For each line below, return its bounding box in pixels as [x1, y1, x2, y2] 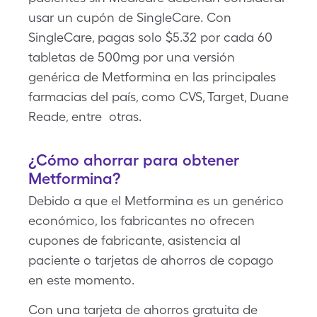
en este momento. [28, 272, 134, 287]
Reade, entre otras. [28, 109, 142, 124]
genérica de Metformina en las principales [28, 69, 276, 84]
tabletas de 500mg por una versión [28, 50, 235, 64]
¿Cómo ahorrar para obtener [28, 151, 239, 169]
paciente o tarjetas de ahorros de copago [28, 253, 274, 267]
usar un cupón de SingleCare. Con [28, 10, 231, 25]
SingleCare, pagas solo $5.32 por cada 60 [28, 30, 272, 45]
